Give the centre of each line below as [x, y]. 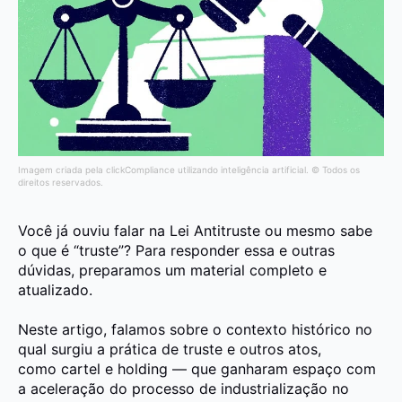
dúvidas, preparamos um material [134, 270]
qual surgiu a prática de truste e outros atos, [170, 349]
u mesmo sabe [323, 230]
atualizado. [55, 289]
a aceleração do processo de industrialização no [184, 388]
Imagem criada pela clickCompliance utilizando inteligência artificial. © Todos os [189, 169]
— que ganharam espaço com [272, 368]
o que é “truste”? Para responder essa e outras [176, 250]
